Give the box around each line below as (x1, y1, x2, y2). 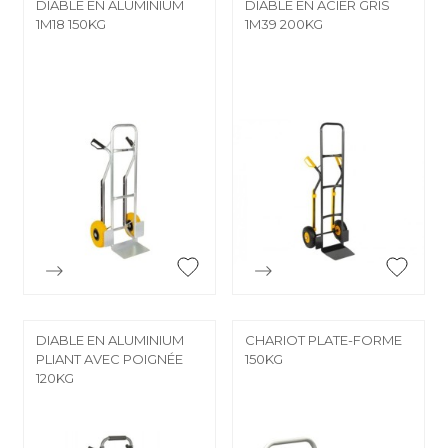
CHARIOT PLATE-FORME (245, 331, 402, 348)
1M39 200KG (245, 15, 323, 32)
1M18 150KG (36, 15, 106, 32)
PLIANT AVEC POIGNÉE (36, 350, 183, 367)
